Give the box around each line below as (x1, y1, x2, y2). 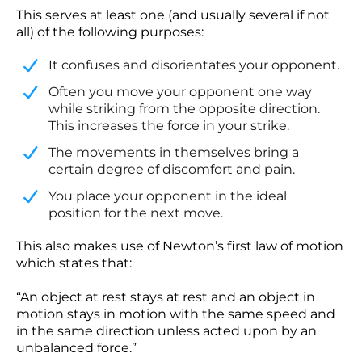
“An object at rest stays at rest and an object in (16, 289, 315, 305)
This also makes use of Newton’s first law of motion (16, 238, 343, 254)
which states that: (16, 255, 132, 271)
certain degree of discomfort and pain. (48, 162, 295, 177)
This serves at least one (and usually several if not (16, 7, 330, 23)
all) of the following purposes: (16, 24, 204, 40)
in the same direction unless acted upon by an (16, 323, 317, 339)
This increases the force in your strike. (48, 118, 289, 133)
